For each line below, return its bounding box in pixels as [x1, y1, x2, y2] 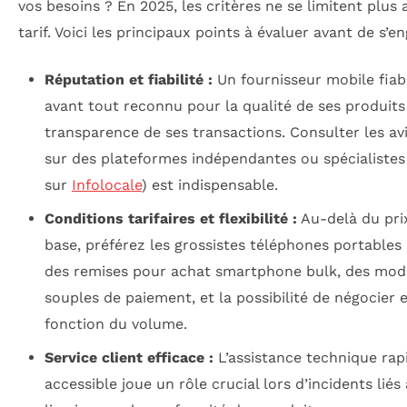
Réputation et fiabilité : [44, 70, 213, 88]
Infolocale [71, 175, 142, 194]
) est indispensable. [141, 175, 278, 194]
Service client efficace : [44, 348, 213, 366]
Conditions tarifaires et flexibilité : [44, 209, 297, 227]
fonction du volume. [44, 314, 187, 333]
